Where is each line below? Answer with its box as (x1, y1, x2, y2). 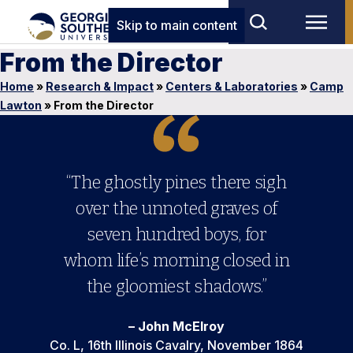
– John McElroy (128, 318, 225, 334)
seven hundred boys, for (87, 224, 266, 245)
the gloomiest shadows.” (86, 276, 267, 297)
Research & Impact (46, 80, 154, 93)
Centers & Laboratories (165, 80, 298, 93)
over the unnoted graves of (75, 198, 278, 219)
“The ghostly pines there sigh (66, 172, 287, 193)
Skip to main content (116, 17, 237, 33)
